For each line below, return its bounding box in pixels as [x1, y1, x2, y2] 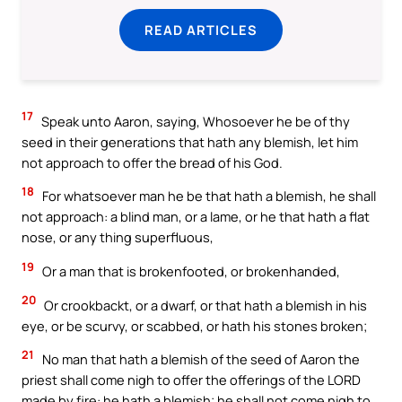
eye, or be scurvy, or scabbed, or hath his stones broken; [22, 316, 367, 335]
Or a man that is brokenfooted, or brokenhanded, [39, 262, 340, 280]
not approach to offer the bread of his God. [22, 153, 283, 171]
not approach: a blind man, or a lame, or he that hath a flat [22, 207, 370, 226]
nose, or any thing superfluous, [22, 228, 214, 247]
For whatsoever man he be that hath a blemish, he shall [39, 187, 376, 205]
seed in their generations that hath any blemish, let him [22, 132, 358, 151]
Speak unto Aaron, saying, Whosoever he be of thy [39, 111, 350, 130]
